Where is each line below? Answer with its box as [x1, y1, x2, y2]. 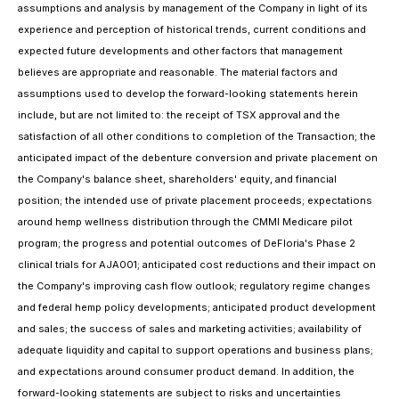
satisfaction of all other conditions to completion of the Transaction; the [18, 130, 376, 142]
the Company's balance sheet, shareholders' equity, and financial [18, 173, 337, 185]
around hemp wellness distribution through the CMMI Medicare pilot [18, 216, 353, 228]
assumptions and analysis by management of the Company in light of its [18, 2, 368, 14]
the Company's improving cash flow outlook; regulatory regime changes [18, 280, 370, 292]
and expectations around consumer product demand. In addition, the [18, 365, 354, 378]
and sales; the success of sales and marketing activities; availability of [18, 322, 362, 335]
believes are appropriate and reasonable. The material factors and [18, 66, 338, 78]
